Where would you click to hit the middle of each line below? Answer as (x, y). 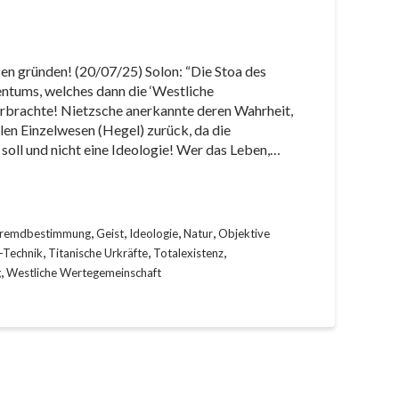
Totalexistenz (188, 253)
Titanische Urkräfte (98, 253)
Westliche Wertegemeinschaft (84, 273)
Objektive (244, 233)
